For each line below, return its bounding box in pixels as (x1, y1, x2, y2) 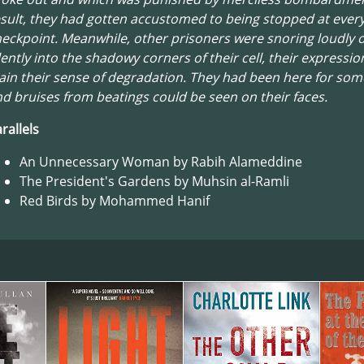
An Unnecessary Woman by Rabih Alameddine (19, 153, 302, 171)
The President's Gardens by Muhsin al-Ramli (19, 172, 289, 190)
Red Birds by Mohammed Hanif (19, 192, 210, 210)
